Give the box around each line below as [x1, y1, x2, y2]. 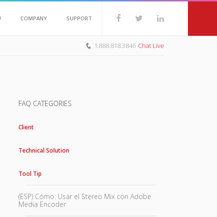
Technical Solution [18, 146, 69, 155]
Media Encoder [18, 200, 66, 209]
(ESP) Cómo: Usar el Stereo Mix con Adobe [18, 192, 151, 201]
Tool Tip [18, 170, 42, 178]
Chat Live [138, 41, 164, 50]
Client [18, 123, 34, 131]
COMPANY [20, 15, 47, 22]
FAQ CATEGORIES [18, 99, 72, 108]
